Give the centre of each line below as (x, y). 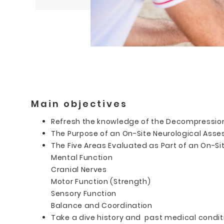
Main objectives (79, 103)
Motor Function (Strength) (101, 181)
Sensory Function (84, 193)
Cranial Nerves (79, 169)
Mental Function (82, 157)
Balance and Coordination (102, 205)
